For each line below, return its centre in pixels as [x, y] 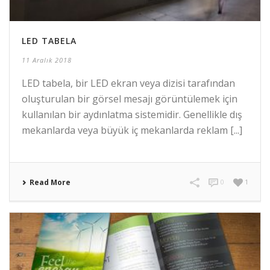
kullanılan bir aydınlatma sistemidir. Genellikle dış [132, 114]
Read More [50, 182]
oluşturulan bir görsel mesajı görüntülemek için [130, 99]
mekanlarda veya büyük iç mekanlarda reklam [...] [132, 130]
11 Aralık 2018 [47, 60]
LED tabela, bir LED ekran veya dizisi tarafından [128, 83]
